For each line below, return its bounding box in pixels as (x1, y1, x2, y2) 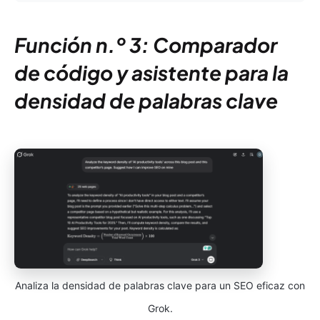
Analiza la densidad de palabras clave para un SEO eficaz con (15, 279, 305, 292)
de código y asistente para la (14, 60, 289, 86)
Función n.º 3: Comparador (14, 32, 277, 58)
